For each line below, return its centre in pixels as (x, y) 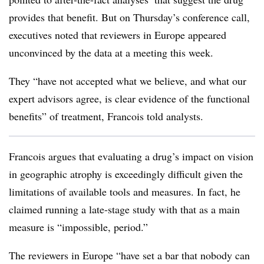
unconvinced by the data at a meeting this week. (111, 52)
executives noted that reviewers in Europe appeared (118, 35)
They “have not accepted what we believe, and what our (128, 81)
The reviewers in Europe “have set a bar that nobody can (129, 255)
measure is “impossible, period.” (78, 227)
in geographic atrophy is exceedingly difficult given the (126, 174)
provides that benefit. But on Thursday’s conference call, (129, 17)
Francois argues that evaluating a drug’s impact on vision (131, 156)
